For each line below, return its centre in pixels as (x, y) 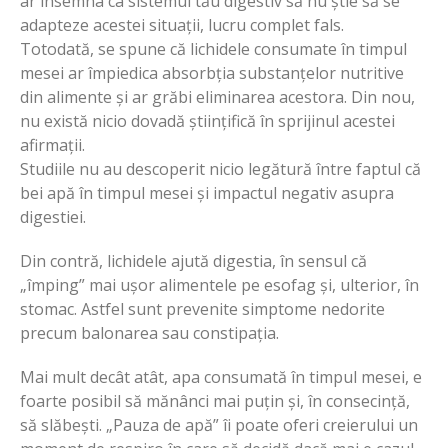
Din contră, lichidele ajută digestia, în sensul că (193, 261)
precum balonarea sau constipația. (149, 333)
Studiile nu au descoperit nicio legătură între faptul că (220, 169)
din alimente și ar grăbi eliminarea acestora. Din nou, (217, 97)
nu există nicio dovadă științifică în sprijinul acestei (207, 121)
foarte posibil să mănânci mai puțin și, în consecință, (215, 401)
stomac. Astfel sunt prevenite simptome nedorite (202, 309)
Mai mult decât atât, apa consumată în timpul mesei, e (221, 377)
